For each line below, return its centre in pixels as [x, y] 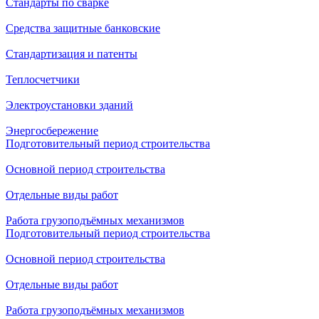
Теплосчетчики [43, 79]
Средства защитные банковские [83, 28]
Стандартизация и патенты [72, 54]
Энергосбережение [52, 131]
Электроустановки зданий [69, 105]
